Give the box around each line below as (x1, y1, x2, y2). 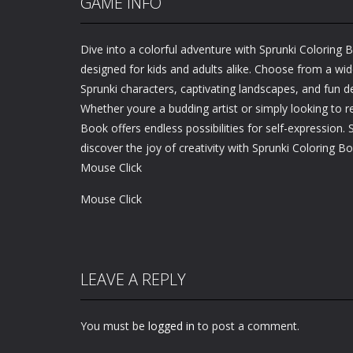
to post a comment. (195, 318, 299, 333)
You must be (80, 318, 148, 333)
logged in (148, 318, 195, 333)
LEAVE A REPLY (80, 269, 186, 290)
